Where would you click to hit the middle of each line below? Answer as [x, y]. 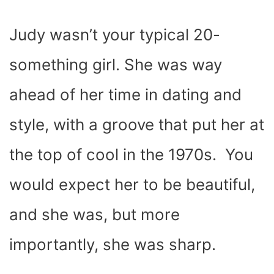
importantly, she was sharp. [115, 244]
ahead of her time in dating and [125, 94]
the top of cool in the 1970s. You [131, 154]
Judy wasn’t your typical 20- [115, 34]
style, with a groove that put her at [137, 124]
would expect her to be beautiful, [132, 184]
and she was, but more [94, 214]
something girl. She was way [116, 64]
